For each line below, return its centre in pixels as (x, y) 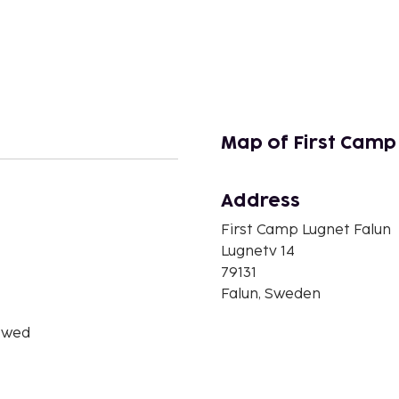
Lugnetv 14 (258, 251)
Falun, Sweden (271, 294)
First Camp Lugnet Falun (306, 230)
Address (261, 201)
